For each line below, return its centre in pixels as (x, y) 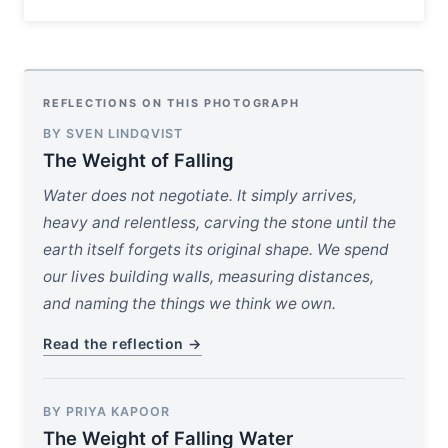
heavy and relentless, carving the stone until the (220, 222)
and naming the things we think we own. (190, 303)
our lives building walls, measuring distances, (209, 276)
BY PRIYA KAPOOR (107, 411)
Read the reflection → (123, 343)
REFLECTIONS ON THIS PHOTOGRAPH (171, 102)
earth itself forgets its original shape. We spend (216, 249)
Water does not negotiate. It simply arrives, (200, 195)
